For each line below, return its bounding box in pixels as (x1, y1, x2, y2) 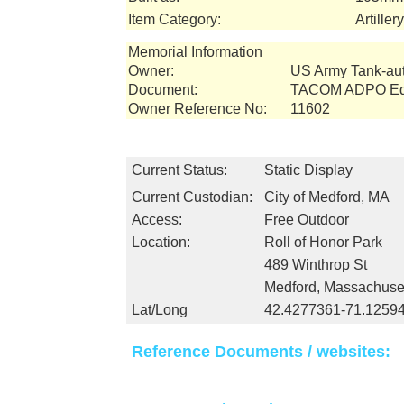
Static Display (264, 162, 353, 178)
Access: (132, 212, 182, 227)
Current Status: (132, 162, 227, 178)
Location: (132, 234, 190, 250)
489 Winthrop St (264, 257, 367, 272)
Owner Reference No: (128, 101, 267, 116)
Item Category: (128, 12, 221, 27)
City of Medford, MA (264, 189, 390, 205)
